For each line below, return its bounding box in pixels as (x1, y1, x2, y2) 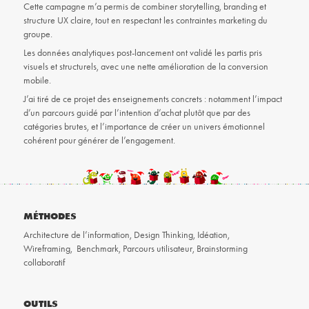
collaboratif (23, 257, 65, 269)
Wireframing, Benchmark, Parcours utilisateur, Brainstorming (23, 243, 248, 255)
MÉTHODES (23, 210, 77, 223)
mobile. (23, 74, 51, 87)
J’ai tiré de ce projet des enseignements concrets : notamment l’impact (23, 93, 282, 106)
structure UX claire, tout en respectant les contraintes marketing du (23, 14, 268, 27)
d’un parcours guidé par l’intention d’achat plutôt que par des (23, 107, 250, 119)
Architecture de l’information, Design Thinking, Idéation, (23, 229, 230, 241)
